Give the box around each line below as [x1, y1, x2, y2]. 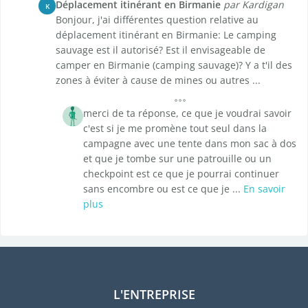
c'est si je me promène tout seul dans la [83, 122, 267, 135]
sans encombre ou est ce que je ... [83, 182, 243, 196]
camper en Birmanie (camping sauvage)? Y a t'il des [56, 58, 292, 72]
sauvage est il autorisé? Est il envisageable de [56, 43, 265, 57]
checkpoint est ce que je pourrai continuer [83, 167, 279, 181]
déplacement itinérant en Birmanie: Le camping [56, 28, 276, 42]
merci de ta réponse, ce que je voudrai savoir [83, 107, 291, 120]
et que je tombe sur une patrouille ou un [83, 152, 272, 166]
